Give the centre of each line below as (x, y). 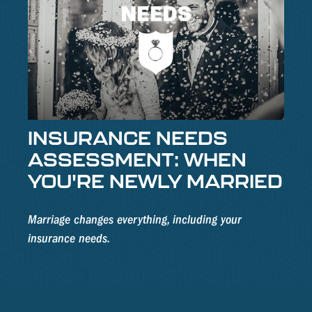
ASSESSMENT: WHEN (137, 159)
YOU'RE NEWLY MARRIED (155, 181)
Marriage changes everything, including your (135, 220)
